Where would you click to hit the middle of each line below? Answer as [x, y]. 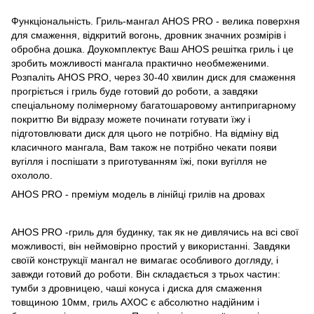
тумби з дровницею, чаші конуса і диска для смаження [137, 288]
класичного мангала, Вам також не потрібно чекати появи [144, 147]
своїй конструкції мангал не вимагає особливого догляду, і [145, 260]
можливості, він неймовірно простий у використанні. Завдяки [151, 246]
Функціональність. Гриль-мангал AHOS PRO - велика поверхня [156, 21]
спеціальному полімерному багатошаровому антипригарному [153, 105]
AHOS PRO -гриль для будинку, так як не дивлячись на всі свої [155, 232]
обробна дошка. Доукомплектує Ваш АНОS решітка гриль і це [152, 49]
